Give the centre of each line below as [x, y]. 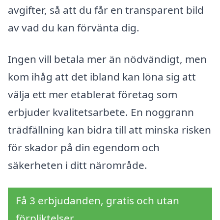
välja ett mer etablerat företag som [93, 94]
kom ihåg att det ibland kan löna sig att [102, 76]
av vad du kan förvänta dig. [74, 28]
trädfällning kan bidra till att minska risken [110, 129]
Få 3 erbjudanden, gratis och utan [97, 200]
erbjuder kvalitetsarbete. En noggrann [101, 112]
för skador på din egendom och [84, 147]
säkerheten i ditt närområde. [78, 165]
